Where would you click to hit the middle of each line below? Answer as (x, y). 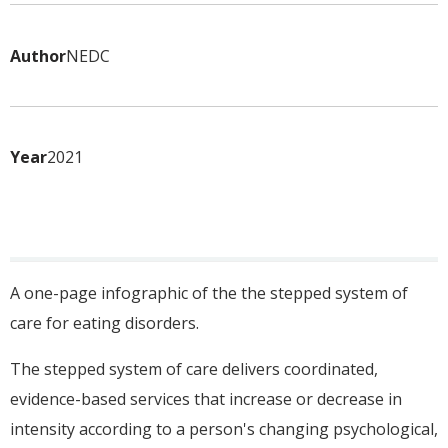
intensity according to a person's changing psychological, (224, 429)
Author (38, 55)
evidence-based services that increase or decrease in (206, 399)
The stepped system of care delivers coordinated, (194, 369)
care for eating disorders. (104, 323)
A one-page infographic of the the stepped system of (209, 293)
